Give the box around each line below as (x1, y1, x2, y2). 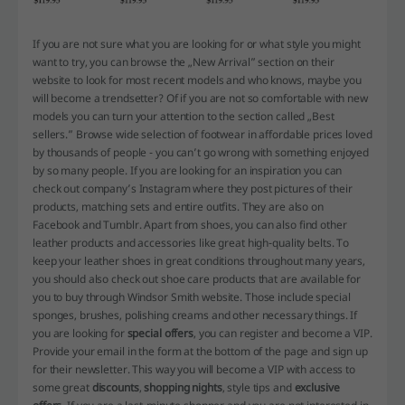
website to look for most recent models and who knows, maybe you (33, 72, 362, 89)
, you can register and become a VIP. (193, 325, 372, 342)
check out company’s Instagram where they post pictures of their (33, 181, 353, 197)
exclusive (294, 380, 340, 396)
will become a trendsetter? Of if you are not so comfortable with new (33, 90, 368, 107)
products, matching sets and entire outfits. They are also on (33, 199, 324, 215)
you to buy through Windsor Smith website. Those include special (33, 289, 351, 306)
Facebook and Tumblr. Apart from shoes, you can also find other (33, 217, 347, 233)
